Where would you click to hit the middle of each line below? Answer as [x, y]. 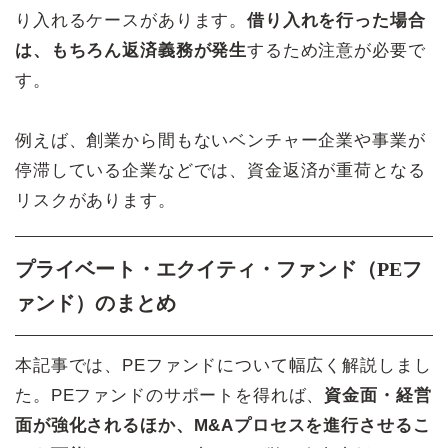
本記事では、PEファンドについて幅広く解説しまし [223, 365]
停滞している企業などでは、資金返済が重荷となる [220, 170]
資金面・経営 [378, 395]
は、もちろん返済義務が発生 [131, 50]
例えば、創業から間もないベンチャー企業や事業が [220, 140]
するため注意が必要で [336, 50]
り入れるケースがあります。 [131, 20]
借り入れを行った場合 [336, 20]
